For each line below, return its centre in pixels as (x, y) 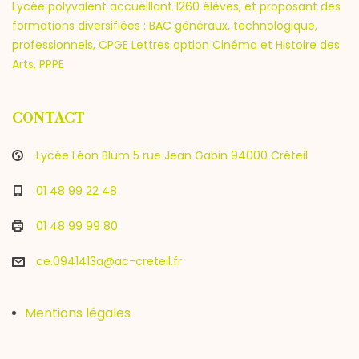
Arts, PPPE (38, 64)
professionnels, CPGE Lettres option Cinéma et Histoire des (176, 45)
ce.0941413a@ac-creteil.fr (109, 261)
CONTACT (48, 118)
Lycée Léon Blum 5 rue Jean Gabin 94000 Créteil (172, 155)
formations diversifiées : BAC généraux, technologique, (165, 26)
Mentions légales (78, 313)
